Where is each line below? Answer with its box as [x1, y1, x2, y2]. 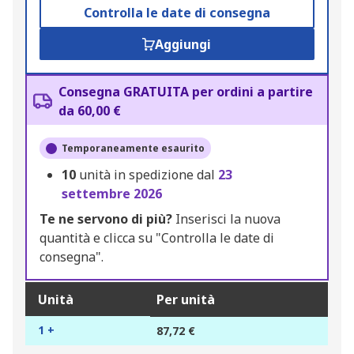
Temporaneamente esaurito [62, 141, 205, 156]
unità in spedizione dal [79, 166, 218, 184]
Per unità [156, 291, 215, 309]
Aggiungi [155, 36, 212, 54]
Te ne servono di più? [40, 210, 172, 228]
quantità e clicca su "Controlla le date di [40, 229, 274, 247]
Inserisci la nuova [172, 210, 281, 228]
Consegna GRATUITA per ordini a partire [58, 83, 313, 101]
